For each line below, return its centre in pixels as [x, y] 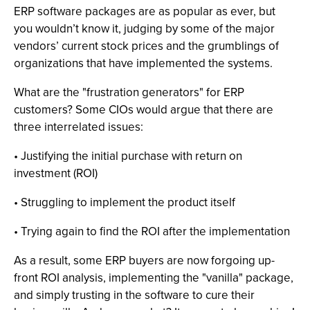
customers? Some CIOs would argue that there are [144, 110]
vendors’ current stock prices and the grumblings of [146, 46]
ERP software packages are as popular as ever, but [145, 11]
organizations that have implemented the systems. [143, 63]
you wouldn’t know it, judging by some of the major [144, 29]
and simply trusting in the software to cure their [134, 295]
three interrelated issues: [79, 127]
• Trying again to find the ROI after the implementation [152, 231]
